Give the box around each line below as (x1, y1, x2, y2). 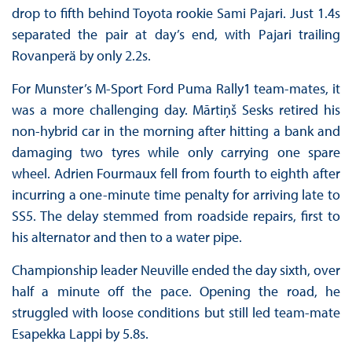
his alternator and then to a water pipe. (11, 227, 242, 246)
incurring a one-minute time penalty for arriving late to (11, 185, 341, 203)
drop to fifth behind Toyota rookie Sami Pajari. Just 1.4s (11, 3, 341, 22)
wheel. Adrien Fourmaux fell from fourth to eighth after (11, 163, 341, 182)
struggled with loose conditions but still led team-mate (11, 302, 341, 321)
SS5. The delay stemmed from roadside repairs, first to (11, 206, 341, 225)
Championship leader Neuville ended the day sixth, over (11, 260, 341, 279)
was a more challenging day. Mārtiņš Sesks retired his (11, 100, 341, 119)
